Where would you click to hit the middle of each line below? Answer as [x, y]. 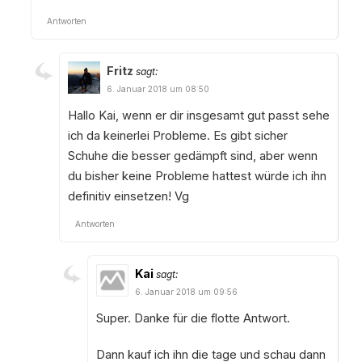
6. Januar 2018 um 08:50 [158, 88]
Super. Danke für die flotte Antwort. [193, 318]
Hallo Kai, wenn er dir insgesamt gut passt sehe [198, 115]
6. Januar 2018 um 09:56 [186, 291]
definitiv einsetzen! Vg [128, 196]
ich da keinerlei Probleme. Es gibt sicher [177, 135]
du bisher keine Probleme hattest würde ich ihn [197, 176]
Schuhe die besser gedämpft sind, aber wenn [192, 156]
